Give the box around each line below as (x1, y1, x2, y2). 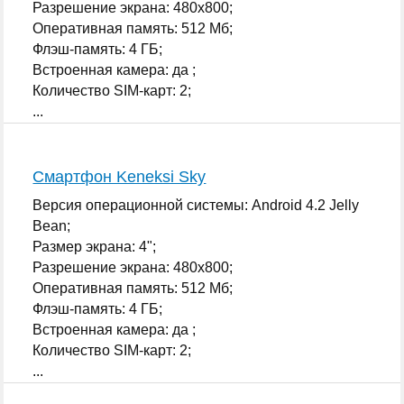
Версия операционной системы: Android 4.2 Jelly (32, 197, 360, 213)
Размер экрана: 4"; (32, 238, 157, 254)
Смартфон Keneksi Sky (32, 167, 207, 186)
